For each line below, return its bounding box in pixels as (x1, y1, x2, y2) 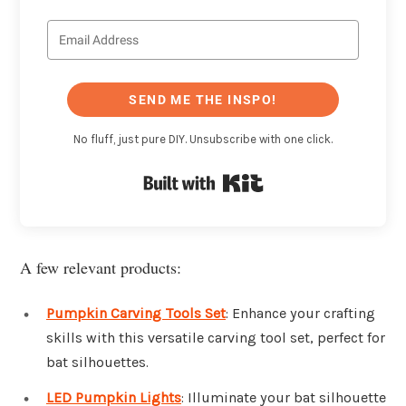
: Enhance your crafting (226, 304, 375, 322)
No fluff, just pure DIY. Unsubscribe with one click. (73, 132, 333, 147)
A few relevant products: (20, 256, 181, 278)
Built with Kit (263, 170, 352, 188)
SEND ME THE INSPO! (129, 92, 277, 108)
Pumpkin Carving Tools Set (46, 304, 226, 322)
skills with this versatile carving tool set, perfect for (46, 328, 385, 346)
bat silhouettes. (46, 353, 149, 371)
